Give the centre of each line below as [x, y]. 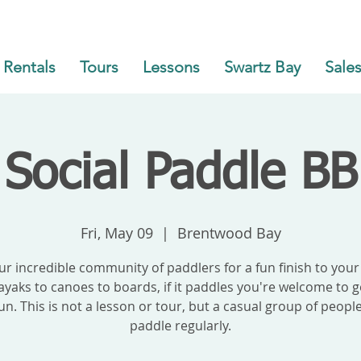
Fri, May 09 [116, 233]
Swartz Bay [262, 67]
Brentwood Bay [229, 233]
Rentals [29, 67]
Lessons [171, 67]
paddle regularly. [180, 326]
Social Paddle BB [180, 175]
